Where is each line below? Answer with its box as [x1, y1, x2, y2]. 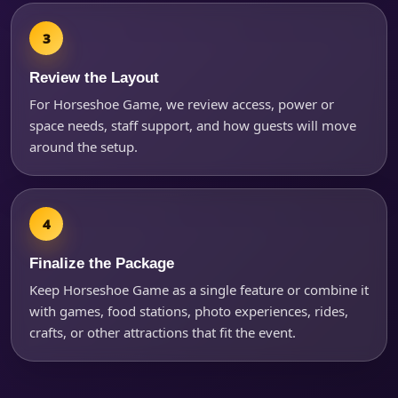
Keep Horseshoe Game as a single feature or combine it [29, 281, 369, 299]
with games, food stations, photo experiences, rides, [29, 302, 348, 321]
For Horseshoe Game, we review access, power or [29, 95, 334, 114]
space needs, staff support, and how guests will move [29, 116, 356, 135]
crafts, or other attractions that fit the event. [29, 323, 296, 342]
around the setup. [29, 138, 138, 156]
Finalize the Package [29, 254, 174, 273]
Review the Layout [29, 68, 159, 87]
